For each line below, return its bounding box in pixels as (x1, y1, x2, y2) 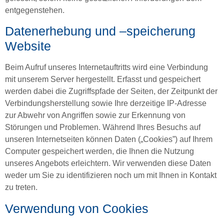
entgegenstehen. (5, 5, 64, 14)
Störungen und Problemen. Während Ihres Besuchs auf (5, 123, 200, 132)
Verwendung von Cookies (5, 201, 148, 215)
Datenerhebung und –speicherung (5, 24, 195, 38)
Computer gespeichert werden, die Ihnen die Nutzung (5, 147, 194, 156)
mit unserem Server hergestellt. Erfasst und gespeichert (5, 75, 200, 84)
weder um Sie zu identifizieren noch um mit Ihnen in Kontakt (5, 171, 216, 180)
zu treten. (5, 183, 37, 192)
